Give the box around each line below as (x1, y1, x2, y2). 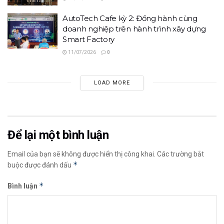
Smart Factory (62, 34, 115, 44)
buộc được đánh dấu (7, 160, 73, 169)
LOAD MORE (93, 79, 130, 86)
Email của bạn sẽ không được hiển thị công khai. (7, 149, 155, 158)
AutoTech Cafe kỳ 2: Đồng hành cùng (62, 13, 197, 23)
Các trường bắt (157, 149, 204, 158)
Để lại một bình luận (7, 127, 109, 142)
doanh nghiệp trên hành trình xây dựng (62, 23, 206, 33)
